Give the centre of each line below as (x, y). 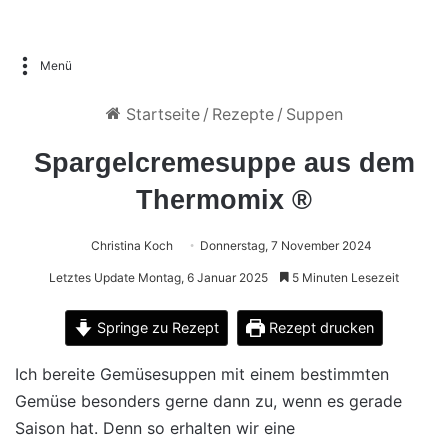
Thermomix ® (224, 200)
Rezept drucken (319, 327)
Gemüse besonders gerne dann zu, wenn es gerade (208, 401)
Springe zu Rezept (156, 327)
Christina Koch (131, 245)
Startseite (160, 114)
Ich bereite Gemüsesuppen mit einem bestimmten (202, 374)
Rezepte (242, 114)
